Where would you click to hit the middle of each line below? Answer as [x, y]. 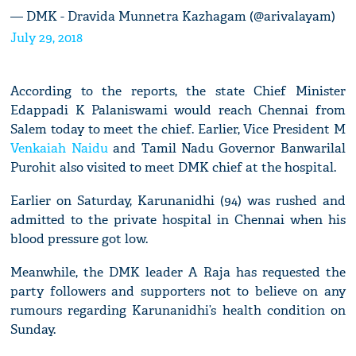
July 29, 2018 [47, 38]
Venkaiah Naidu [59, 149]
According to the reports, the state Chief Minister [178, 91]
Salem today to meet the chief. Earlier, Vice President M [178, 130]
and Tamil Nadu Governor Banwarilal [226, 149]
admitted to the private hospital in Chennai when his [178, 220]
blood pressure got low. [79, 239]
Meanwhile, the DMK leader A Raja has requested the [178, 273]
